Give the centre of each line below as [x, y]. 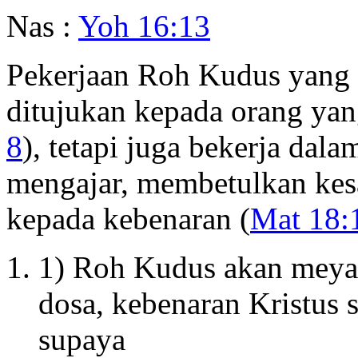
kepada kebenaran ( [128, 218]
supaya [82, 339]
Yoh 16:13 [144, 26]
